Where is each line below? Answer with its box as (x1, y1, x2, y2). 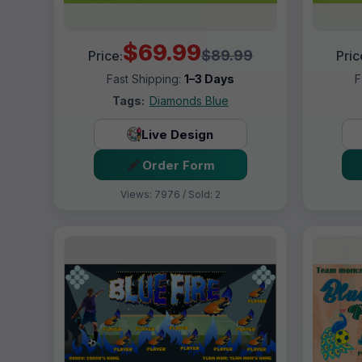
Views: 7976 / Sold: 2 (120, 188, 221, 201)
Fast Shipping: (106, 72, 184, 86)
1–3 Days (183, 72, 234, 86)
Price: (87, 48, 123, 65)
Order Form (142, 157, 216, 173)
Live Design (141, 126, 214, 142)
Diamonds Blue (149, 94, 229, 108)
